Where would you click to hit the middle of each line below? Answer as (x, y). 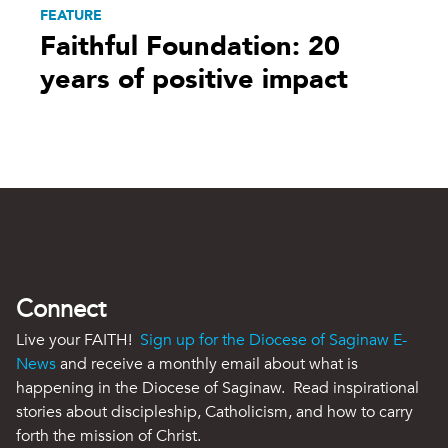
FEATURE (71, 16)
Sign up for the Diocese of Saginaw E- (273, 340)
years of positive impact (194, 80)
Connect (61, 310)
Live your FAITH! (78, 340)
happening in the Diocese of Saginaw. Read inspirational (217, 388)
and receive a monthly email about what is (207, 364)
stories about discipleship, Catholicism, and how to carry (214, 412)
